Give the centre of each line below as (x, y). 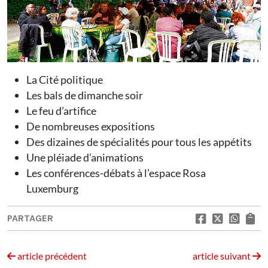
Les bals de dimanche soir (85, 95)
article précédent (51, 256)
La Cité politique (65, 80)
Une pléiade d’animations (85, 158)
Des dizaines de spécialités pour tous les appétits (139, 142)
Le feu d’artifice (61, 111)
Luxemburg (53, 189)
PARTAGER (30, 218)
